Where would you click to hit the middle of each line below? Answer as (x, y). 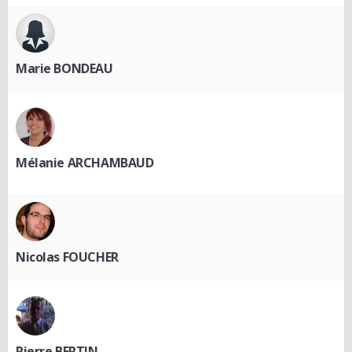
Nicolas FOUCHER (67, 257)
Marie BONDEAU (64, 69)
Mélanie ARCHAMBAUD (85, 163)
